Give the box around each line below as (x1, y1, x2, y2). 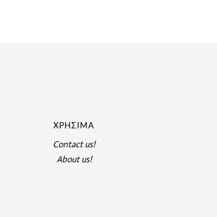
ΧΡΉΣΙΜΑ (53, 122, 95, 130)
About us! (56, 154, 92, 165)
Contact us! (53, 139, 95, 150)
